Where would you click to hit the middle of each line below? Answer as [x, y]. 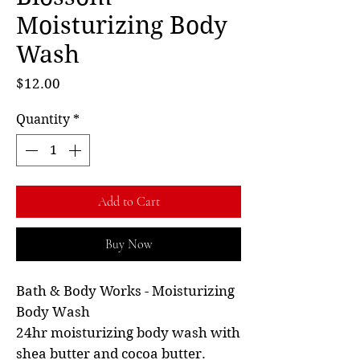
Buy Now [129, 245]
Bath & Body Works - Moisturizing [125, 291]
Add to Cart [129, 202]
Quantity [43, 120]
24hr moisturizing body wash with [128, 333]
